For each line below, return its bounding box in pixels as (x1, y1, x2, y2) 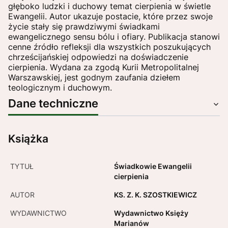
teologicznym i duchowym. (8, 82, 112, 93)
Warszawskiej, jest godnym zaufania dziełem (8, 72, 180, 83)
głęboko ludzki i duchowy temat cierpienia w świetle (8, 1, 211, 12)
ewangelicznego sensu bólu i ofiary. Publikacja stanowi (8, 32, 220, 42)
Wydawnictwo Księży (114, 209, 188, 218)
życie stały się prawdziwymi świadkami (8, 21, 160, 32)
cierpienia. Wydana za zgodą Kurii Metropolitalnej (8, 62, 199, 73)
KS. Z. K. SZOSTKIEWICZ (114, 190, 197, 199)
